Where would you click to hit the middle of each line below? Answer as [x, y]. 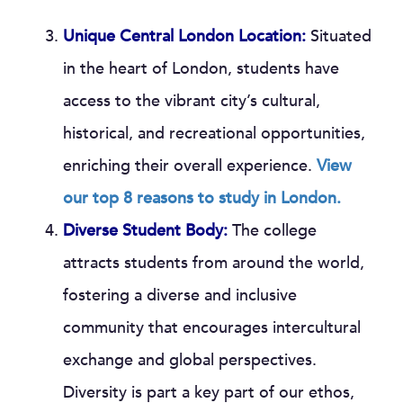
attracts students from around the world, [214, 263]
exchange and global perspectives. [190, 360]
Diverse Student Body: [145, 231]
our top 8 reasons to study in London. [202, 198]
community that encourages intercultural [212, 328]
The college [274, 231]
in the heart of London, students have [201, 69]
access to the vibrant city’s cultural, [192, 101]
